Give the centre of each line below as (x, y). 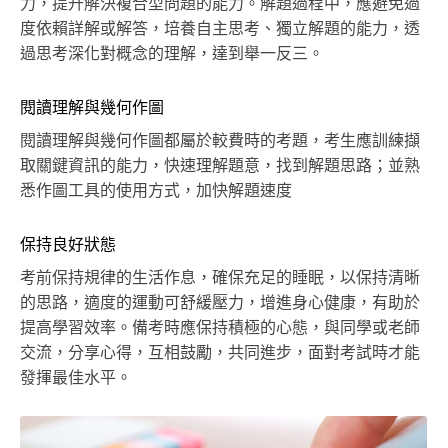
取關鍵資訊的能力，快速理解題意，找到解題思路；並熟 (220, 165)
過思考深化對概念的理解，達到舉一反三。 (172, 53)
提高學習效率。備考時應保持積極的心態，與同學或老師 (220, 327)
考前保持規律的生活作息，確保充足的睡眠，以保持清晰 (220, 277)
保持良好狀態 (68, 244)
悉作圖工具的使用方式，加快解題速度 (156, 190)
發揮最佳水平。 (76, 377)
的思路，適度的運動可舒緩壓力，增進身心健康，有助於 (220, 302)
